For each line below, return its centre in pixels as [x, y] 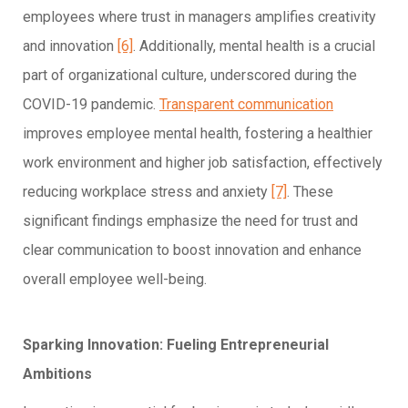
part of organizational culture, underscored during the [190, 75]
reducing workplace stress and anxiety [147, 191]
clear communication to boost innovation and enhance [192, 250]
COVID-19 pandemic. [91, 104]
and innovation [70, 46]
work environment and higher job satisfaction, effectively [203, 162]
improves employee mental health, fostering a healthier [198, 133]
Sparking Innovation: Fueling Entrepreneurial [176, 344]
